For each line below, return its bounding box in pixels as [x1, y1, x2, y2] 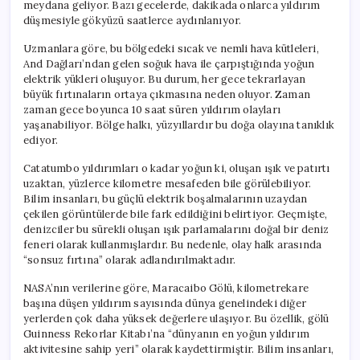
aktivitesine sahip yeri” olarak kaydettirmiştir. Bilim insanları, [23, 342, 333, 356]
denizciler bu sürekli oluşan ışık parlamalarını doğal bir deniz [23, 222, 329, 236]
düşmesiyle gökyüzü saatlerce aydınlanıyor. [23, 13, 242, 27]
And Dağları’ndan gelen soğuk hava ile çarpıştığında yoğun [23, 56, 315, 71]
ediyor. [23, 133, 59, 147]
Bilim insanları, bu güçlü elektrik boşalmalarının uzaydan [23, 191, 308, 206]
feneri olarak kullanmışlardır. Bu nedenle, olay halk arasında [23, 237, 322, 252]
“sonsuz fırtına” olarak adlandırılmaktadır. [23, 252, 236, 267]
